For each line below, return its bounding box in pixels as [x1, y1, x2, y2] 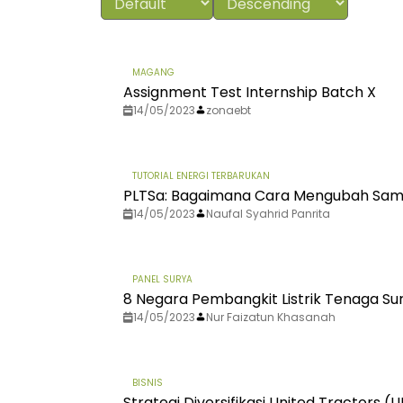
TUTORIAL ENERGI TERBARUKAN [132, 169, 270, 184]
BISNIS [132, 376, 163, 390]
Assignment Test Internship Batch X [123, 82, 376, 103]
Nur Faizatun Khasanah [206, 309, 336, 326]
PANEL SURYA [132, 273, 193, 287]
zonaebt [206, 103, 251, 119]
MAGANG [132, 66, 175, 80]
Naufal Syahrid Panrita [206, 206, 330, 222]
